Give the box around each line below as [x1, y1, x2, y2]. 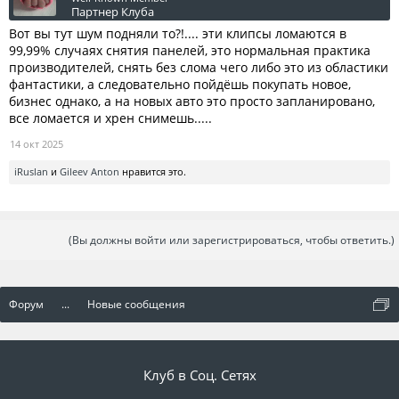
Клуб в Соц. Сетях [142, 366, 256, 384]
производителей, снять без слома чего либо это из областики [9, 59, 388, 76]
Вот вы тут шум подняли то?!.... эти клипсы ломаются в [9, 25, 346, 42]
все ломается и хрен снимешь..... [9, 110, 212, 126]
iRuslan [14, 165, 48, 178]
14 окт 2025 [10, 137, 63, 151]
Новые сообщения [87, 297, 185, 312]
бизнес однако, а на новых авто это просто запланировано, [9, 93, 375, 110]
